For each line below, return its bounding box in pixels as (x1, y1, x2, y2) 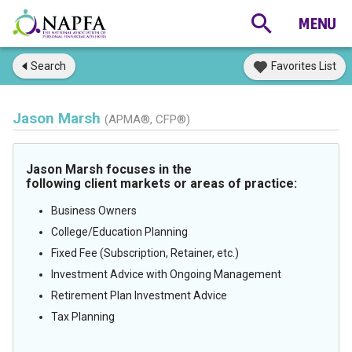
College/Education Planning (51, 225, 188, 238)
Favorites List (271, 60, 336, 72)
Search (31, 60, 66, 72)
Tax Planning (51, 310, 115, 323)
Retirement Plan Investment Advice (51, 289, 227, 302)
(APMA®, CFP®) (104, 112, 190, 126)
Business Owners (51, 204, 137, 217)
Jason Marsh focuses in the (26, 162, 192, 177)
